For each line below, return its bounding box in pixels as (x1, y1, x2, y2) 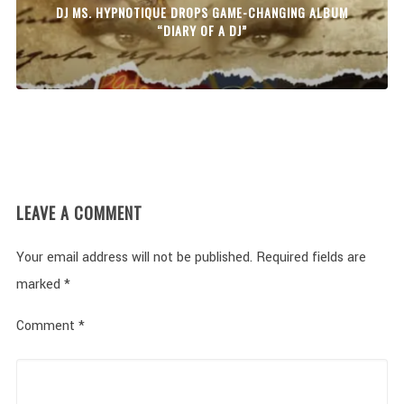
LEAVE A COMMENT (15, 201, 142, 225)
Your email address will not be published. (15, 248, 252, 267)
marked (15, 275, 64, 294)
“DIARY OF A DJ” (156, 21, 247, 40)
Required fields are (255, 248, 366, 267)
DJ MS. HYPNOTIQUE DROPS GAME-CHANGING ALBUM (55, 3, 348, 22)
